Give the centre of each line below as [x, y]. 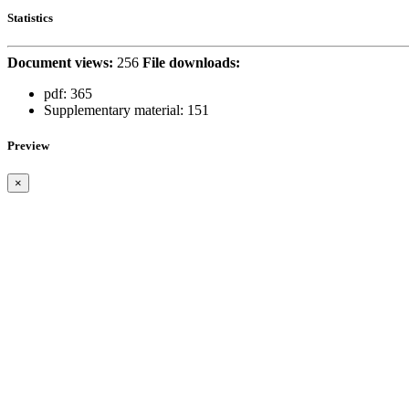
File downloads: [191, 63]
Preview [28, 146]
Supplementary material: [114, 110]
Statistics [30, 17]
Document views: [60, 63]
